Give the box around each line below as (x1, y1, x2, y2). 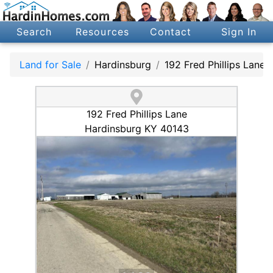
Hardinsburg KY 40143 (84, 122, 189, 135)
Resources (75, 26, 130, 38)
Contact (149, 26, 192, 38)
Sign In (221, 26, 257, 38)
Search (16, 26, 52, 38)
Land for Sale (19, 58, 81, 71)
